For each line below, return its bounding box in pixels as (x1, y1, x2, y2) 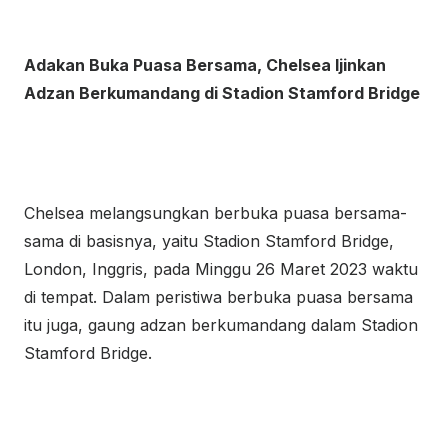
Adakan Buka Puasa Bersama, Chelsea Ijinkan (24, 55, 386, 75)
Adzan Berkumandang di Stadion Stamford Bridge (24, 83, 420, 103)
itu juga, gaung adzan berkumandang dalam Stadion (24, 315, 418, 335)
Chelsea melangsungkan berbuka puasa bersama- (24, 203, 407, 223)
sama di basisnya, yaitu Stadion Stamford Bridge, (24, 231, 394, 251)
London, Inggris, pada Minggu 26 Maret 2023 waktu (24, 259, 418, 279)
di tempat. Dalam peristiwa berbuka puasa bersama (24, 287, 413, 307)
